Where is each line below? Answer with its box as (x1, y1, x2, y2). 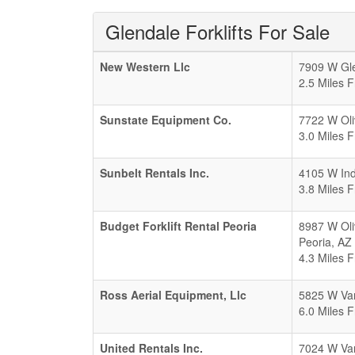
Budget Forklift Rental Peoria (100, 218, 257, 234)
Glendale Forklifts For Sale (105, 17, 330, 45)
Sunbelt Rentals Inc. (100, 165, 209, 181)
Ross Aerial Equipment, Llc (100, 287, 246, 303)
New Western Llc (100, 59, 190, 74)
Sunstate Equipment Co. (100, 112, 231, 128)
